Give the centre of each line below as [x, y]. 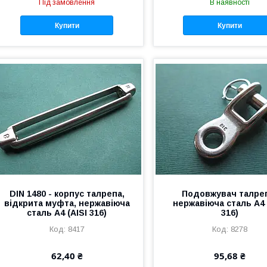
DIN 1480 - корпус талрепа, [67, 194]
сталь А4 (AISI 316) [67, 213]
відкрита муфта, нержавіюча [67, 204]
